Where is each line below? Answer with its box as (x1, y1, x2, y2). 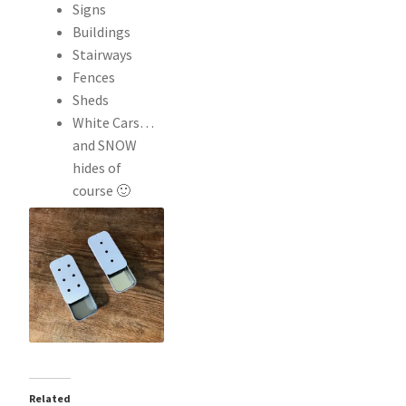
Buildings (72, 22, 130, 41)
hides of (72, 158, 121, 177)
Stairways (72, 44, 132, 63)
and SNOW (72, 135, 137, 154)
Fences (72, 67, 115, 86)
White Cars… (72, 112, 154, 131)
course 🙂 (72, 180, 130, 199)
